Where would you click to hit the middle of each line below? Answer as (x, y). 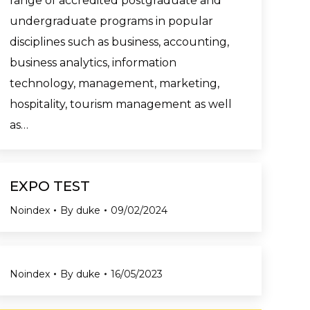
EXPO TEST (50, 186)
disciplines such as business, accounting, (119, 42)
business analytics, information (93, 62)
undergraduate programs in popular (111, 21)
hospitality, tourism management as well (121, 104)
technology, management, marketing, (115, 83)
